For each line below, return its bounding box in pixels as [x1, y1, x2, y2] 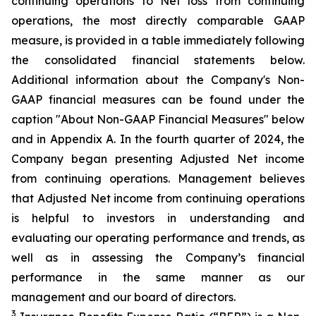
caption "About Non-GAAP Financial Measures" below [11, 112, 305, 126]
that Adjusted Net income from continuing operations [11, 191, 305, 205]
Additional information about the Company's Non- [11, 73, 305, 87]
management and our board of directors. [11, 290, 236, 304]
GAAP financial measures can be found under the [11, 92, 305, 107]
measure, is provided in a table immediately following [11, 33, 305, 47]
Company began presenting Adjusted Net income [11, 152, 305, 166]
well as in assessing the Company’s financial [11, 250, 305, 265]
